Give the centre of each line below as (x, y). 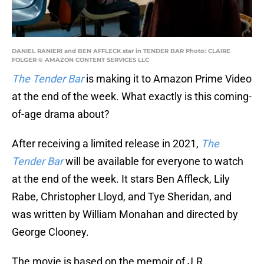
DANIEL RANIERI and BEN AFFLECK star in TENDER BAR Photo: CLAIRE (121, 51)
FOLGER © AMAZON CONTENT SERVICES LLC (80, 60)
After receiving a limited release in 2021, (106, 144)
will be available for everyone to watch (153, 161)
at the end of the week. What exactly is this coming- (132, 97)
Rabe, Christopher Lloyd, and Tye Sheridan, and (122, 197)
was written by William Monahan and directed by (125, 214)
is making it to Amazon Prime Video (168, 79)
